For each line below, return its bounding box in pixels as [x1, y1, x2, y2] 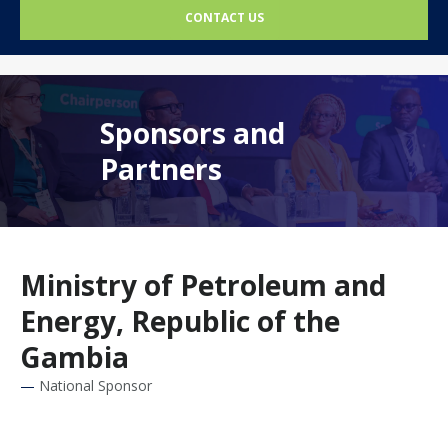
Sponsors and [100, 113, 285, 152]
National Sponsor [39, 375, 152, 395]
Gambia [20, 337, 129, 376]
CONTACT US [184, 9, 264, 27]
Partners [100, 149, 222, 188]
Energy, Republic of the [20, 301, 340, 340]
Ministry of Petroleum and [20, 265, 386, 304]
